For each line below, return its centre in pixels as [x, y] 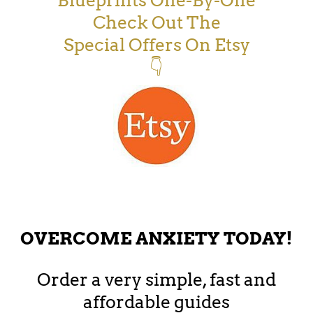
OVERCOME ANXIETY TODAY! [156, 238]
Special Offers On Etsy [156, 45]
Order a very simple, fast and [156, 279]
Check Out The [156, 23]
